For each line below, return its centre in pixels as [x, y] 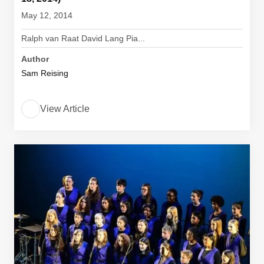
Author [35, 59]
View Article [65, 109]
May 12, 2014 [47, 15]
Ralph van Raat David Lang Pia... [83, 38]
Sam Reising [45, 73]
